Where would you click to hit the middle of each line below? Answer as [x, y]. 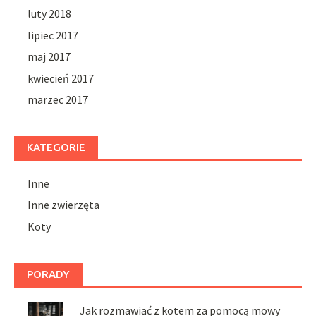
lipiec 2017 [53, 35]
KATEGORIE [56, 147]
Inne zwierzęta [64, 205]
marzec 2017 [58, 99]
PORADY [48, 274]
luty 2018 [50, 14]
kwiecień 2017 [61, 78]
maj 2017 [49, 57]
